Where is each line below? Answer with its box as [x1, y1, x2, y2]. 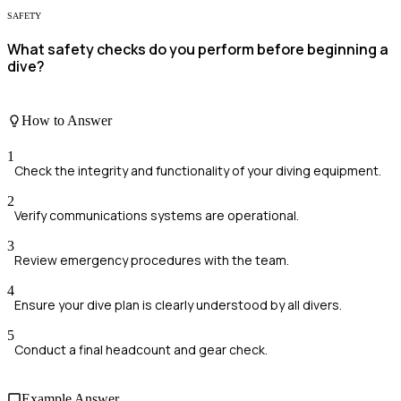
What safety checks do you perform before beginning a [7, 38, 388, 59]
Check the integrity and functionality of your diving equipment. [14, 161, 381, 179]
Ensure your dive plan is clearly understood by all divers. [14, 295, 342, 313]
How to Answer [21, 113, 112, 129]
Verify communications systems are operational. [14, 206, 299, 224]
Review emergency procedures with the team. [14, 251, 289, 269]
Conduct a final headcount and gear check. [14, 340, 268, 358]
